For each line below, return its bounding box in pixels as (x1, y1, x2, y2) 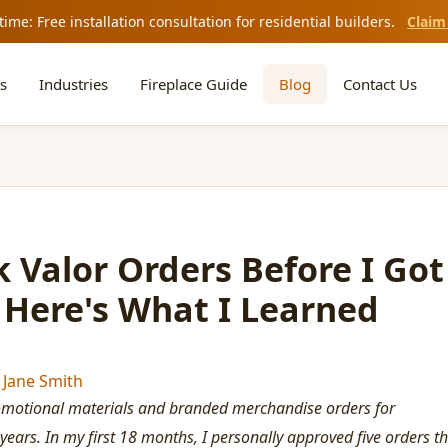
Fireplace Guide (140, 74, 248, 94)
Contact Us (343, 74, 418, 94)
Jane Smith (3, 370, 83, 392)
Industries (39, 74, 109, 94)
